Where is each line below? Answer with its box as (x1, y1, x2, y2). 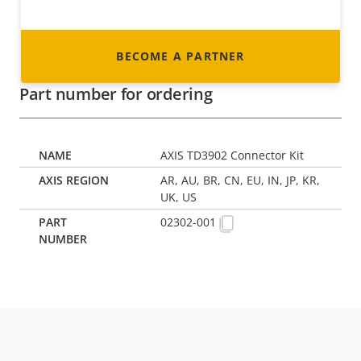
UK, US (160, 189, 197, 205)
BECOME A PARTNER (116, 48, 245, 64)
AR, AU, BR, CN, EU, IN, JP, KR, (160, 172, 321, 189)
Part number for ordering (19, 83, 213, 106)
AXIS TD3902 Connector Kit (160, 147, 305, 164)
